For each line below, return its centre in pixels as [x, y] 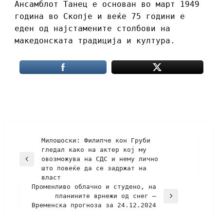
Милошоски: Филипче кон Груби [96, 141]
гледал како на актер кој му [94, 150]
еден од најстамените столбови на [92, 29]
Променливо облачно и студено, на [94, 187]
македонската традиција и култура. [95, 41]
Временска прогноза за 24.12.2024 [94, 205]
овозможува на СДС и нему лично [100, 159]
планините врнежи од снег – [106, 196]
